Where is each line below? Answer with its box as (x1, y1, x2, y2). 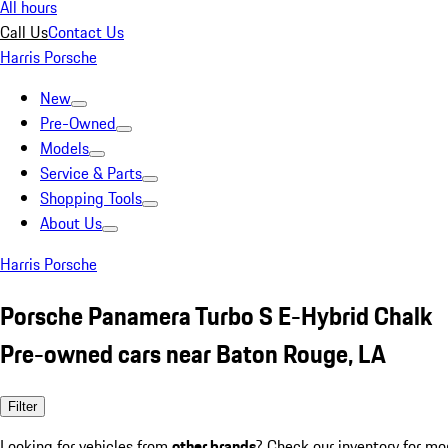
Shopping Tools (40, 186, 142, 210)
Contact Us (48, 20, 124, 44)
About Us (40, 211, 102, 235)
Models (40, 136, 89, 160)
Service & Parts (40, 161, 142, 185)
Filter (8, 398, 37, 414)
